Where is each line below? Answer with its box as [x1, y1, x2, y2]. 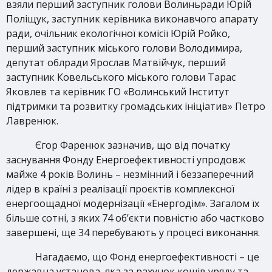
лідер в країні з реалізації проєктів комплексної [6, 182, 234, 195]
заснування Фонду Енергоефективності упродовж [6, 153, 245, 166]
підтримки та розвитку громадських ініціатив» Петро [6, 100, 265, 113]
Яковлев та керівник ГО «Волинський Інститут [6, 85, 229, 98]
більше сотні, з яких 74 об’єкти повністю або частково [6, 211, 264, 225]
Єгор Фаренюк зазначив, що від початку [35, 138, 230, 152]
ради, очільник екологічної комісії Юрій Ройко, [6, 27, 230, 40]
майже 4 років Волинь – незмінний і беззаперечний [6, 168, 254, 181]
